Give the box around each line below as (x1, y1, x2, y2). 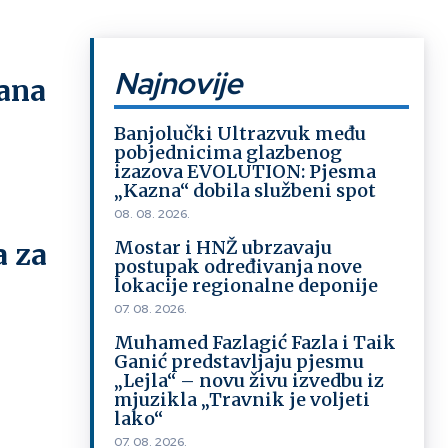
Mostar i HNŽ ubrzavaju (113, 236, 332, 259)
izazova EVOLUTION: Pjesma (113, 160, 376, 183)
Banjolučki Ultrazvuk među (113, 122, 366, 145)
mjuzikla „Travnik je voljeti (113, 388, 370, 411)
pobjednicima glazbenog (113, 141, 342, 164)
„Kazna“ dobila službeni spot (113, 179, 376, 202)
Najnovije (113, 63, 242, 103)
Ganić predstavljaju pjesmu (113, 350, 364, 373)
